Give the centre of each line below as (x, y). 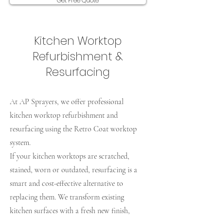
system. (20, 143)
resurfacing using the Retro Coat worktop (73, 129)
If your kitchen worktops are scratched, (70, 156)
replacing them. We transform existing (67, 197)
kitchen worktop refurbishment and (64, 115)
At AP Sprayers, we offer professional (67, 102)
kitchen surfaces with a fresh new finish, (70, 211)
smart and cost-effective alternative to (66, 183)
